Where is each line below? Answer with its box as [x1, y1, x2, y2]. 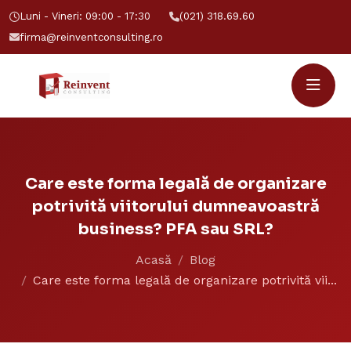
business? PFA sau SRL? [78, 219, 273, 239]
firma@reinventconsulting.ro [20, 31, 163, 43]
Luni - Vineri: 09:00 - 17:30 [20, 10, 150, 22]
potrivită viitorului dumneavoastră [31, 196, 320, 216]
